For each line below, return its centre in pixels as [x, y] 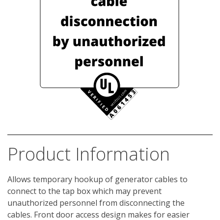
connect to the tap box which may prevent [84, 191]
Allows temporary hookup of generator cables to [97, 179]
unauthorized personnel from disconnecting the [96, 203]
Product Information [89, 154]
